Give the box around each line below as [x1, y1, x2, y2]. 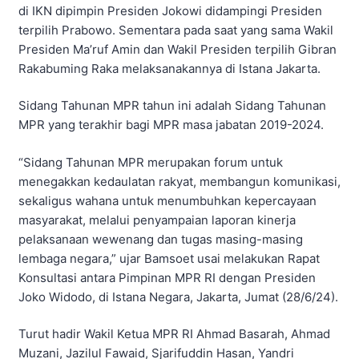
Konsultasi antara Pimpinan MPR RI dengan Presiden [18, 269, 316, 285]
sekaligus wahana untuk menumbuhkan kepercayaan [18, 192, 317, 208]
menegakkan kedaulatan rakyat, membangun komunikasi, [18, 173, 341, 189]
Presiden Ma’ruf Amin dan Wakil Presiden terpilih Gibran [18, 41, 337, 57]
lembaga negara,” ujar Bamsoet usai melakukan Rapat [18, 250, 320, 266]
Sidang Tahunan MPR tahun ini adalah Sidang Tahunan [18, 98, 326, 114]
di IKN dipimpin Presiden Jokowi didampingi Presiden [18, 2, 322, 18]
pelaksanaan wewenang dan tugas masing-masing [18, 231, 303, 247]
